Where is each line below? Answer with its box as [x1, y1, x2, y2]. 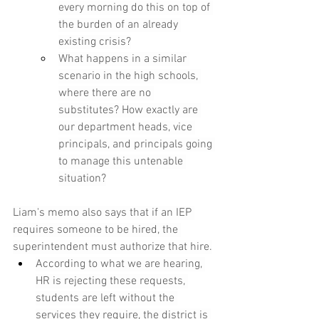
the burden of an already [58, 18, 181, 33]
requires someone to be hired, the [13, 223, 181, 238]
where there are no [58, 86, 154, 101]
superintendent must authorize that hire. [13, 240, 212, 255]
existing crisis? [58, 35, 131, 50]
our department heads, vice [58, 120, 195, 135]
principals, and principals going [58, 137, 215, 152]
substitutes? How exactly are [58, 103, 201, 118]
